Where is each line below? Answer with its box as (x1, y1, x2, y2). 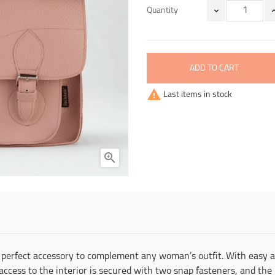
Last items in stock (161, 90, 232, 99)
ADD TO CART (190, 64, 239, 73)
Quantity (147, 6, 178, 15)
